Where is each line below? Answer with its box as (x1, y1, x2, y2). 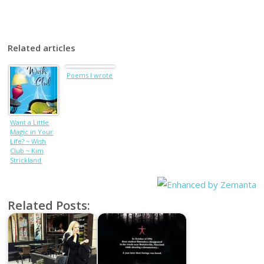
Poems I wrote (67, 70, 113, 80)
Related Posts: (8, 196, 91, 213)
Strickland (10, 155, 42, 164)
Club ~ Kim (10, 146, 44, 155)
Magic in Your (10, 127, 54, 136)
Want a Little (10, 117, 49, 127)
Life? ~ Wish (10, 136, 47, 146)
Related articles (8, 41, 76, 54)
